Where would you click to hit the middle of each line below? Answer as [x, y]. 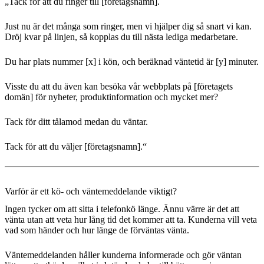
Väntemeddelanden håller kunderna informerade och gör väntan [123, 255]
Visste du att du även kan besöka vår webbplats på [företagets [119, 87]
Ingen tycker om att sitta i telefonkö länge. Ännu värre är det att [122, 209]
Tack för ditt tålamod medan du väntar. [77, 122]
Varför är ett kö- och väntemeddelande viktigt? [91, 192]
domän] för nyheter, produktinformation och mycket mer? [111, 97]
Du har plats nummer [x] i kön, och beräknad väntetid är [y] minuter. [132, 62]
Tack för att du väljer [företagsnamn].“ [76, 147]
